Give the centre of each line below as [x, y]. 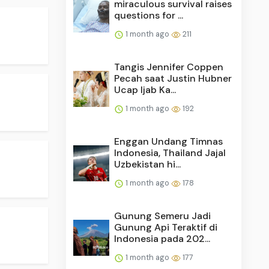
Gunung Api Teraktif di [166, 227]
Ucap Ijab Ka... [145, 89]
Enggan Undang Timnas [169, 141]
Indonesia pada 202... [162, 238]
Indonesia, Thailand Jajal [170, 153]
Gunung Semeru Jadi [163, 216]
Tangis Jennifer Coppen [169, 67]
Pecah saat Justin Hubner [173, 78]
